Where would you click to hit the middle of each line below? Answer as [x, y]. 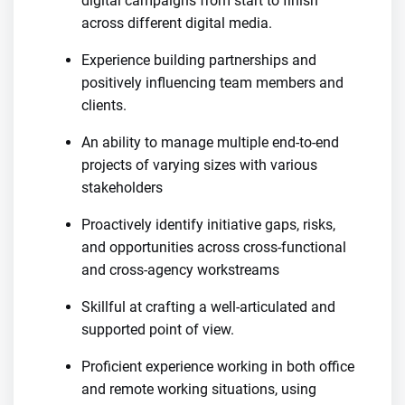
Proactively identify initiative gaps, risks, [208, 225]
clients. [104, 105]
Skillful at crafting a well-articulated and [208, 307]
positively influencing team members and [212, 83]
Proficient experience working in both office [218, 367]
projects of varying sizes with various [199, 165]
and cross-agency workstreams [180, 270]
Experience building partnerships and [199, 60]
